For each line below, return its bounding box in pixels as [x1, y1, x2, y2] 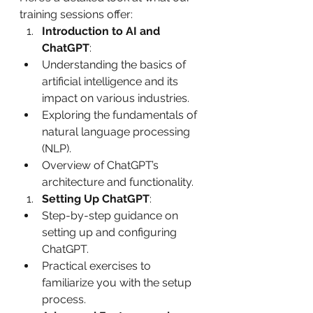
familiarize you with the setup [42, 275, 194, 289]
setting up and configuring [42, 225, 180, 239]
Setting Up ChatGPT [42, 191, 150, 205]
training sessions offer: [20, 7, 133, 21]
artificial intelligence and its [42, 74, 181, 88]
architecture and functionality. [42, 175, 194, 189]
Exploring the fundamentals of [42, 108, 200, 122]
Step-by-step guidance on [42, 208, 181, 222]
